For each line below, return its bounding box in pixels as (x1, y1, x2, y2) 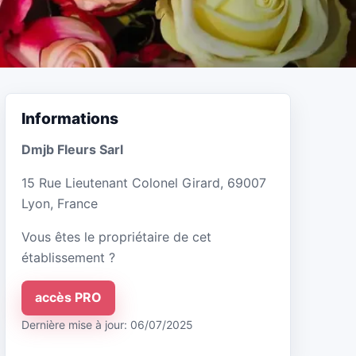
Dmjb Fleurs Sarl (21, 141, 123, 157)
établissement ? (21, 249, 115, 265)
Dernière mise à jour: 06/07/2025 (21, 317, 193, 331)
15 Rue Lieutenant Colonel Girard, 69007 (21, 174, 266, 191)
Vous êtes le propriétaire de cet (21, 228, 211, 245)
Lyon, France (21, 195, 98, 211)
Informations (21, 109, 118, 128)
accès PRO (35, 289, 102, 306)
